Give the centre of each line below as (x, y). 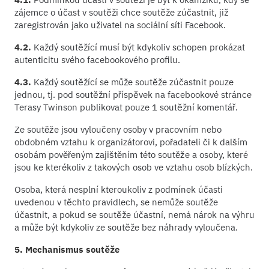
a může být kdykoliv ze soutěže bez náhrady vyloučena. (126, 227)
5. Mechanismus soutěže (67, 249)
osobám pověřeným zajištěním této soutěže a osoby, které (131, 154)
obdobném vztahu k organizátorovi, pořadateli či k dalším (131, 142)
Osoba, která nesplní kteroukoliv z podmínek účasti (119, 189)
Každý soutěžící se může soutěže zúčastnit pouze (132, 82)
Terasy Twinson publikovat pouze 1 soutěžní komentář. (126, 107)
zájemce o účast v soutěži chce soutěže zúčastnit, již (121, 12)
